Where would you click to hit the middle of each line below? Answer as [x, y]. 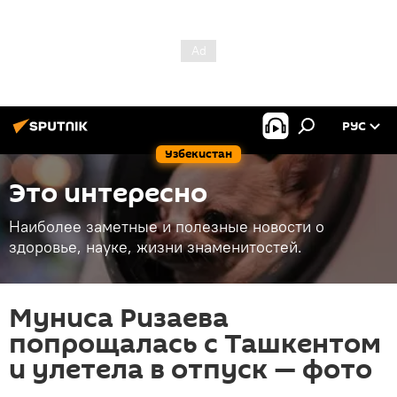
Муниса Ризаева [119, 319]
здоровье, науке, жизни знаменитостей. [156, 247]
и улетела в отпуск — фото [191, 370]
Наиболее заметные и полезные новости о [167, 226]
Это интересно [108, 194]
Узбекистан [198, 154]
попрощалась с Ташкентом [195, 344]
